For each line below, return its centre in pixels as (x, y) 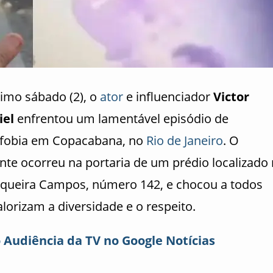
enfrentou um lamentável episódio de (121, 119)
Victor (231, 97)
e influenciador (168, 97)
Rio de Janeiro (185, 140)
